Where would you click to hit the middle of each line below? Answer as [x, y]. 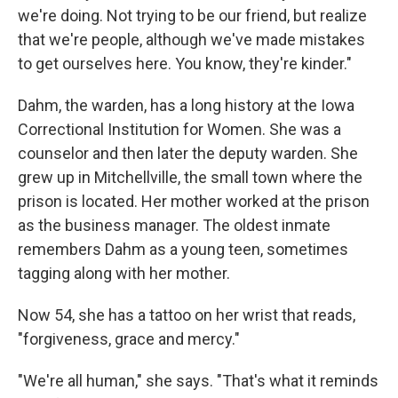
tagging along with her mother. [124, 273]
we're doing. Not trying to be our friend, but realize [192, 16]
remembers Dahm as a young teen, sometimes [183, 249]
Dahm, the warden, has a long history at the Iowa [186, 105]
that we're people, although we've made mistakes [191, 40]
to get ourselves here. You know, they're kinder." [185, 64]
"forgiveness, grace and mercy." [129, 339]
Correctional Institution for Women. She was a [179, 129]
